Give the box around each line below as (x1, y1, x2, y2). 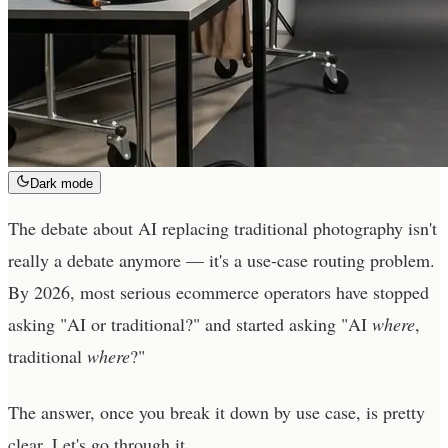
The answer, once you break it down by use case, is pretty (8, 399, 425, 424)
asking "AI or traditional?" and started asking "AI (8, 311, 372, 336)
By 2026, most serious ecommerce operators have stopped (8, 279, 429, 304)
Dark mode (30, 175, 93, 191)
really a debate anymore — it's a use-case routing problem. (8, 247, 435, 272)
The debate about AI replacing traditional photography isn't (8, 215, 437, 240)
